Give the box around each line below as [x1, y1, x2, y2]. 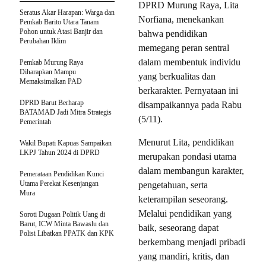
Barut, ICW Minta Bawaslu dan [20, 220, 109, 229]
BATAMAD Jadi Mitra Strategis [20, 108, 112, 117]
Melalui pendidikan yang [138, 208, 232, 219]
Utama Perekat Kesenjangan [20, 179, 99, 188]
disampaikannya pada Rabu [138, 100, 242, 110]
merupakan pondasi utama [138, 151, 236, 162]
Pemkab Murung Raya [20, 58, 83, 67]
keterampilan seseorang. [138, 194, 228, 205]
